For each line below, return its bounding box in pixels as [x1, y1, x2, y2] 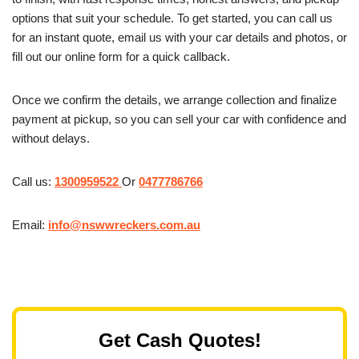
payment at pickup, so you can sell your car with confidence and [12, 112, 346, 127]
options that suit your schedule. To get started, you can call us [12, 11, 333, 26]
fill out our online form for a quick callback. [12, 50, 230, 64]
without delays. [12, 131, 90, 146]
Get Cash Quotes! [98, 329, 261, 351]
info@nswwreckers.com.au [48, 218, 200, 232]
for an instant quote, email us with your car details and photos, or [12, 30, 347, 45]
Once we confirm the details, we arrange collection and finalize [12, 93, 337, 107]
